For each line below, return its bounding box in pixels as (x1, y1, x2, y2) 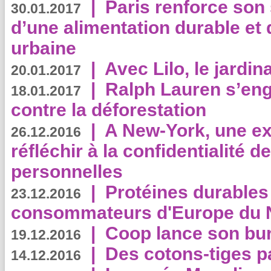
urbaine (11, 38, 76, 58)
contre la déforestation (11, 100, 206, 120)
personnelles (11, 162, 123, 181)
